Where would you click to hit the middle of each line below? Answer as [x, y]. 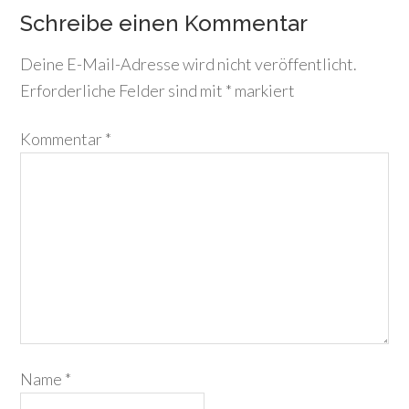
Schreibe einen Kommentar [164, 23]
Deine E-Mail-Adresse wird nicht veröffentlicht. [189, 64]
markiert [264, 90]
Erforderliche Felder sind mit [123, 90]
